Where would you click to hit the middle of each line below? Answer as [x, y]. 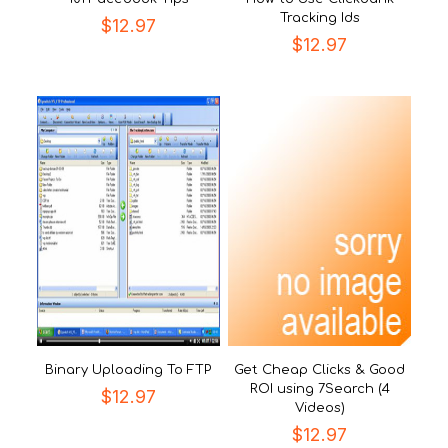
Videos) [319, 408]
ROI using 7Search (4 [319, 389]
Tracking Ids [319, 18]
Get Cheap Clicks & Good [319, 370]
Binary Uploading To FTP [128, 370]
